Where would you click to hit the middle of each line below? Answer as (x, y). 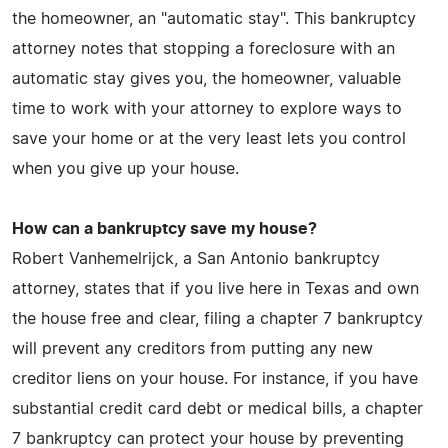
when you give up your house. (125, 168)
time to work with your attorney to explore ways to (207, 108)
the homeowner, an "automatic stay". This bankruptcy (214, 18)
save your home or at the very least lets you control (209, 138)
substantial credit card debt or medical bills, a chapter (217, 408)
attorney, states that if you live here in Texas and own (215, 288)
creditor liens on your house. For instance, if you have (215, 378)
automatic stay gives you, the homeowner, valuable (206, 78)
